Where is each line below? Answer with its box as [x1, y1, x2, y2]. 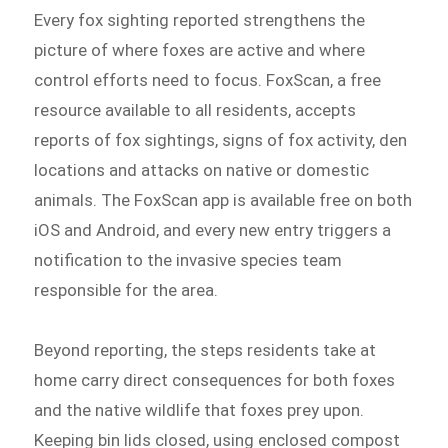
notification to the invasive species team [34, 250, 343, 271]
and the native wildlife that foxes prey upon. [34, 399, 365, 420]
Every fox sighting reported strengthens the [34, 10, 366, 31]
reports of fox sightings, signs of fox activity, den [34, 130, 408, 151]
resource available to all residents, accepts [34, 100, 357, 121]
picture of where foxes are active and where [34, 40, 366, 61]
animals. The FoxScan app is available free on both [34, 190, 413, 211]
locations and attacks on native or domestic [34, 160, 370, 181]
